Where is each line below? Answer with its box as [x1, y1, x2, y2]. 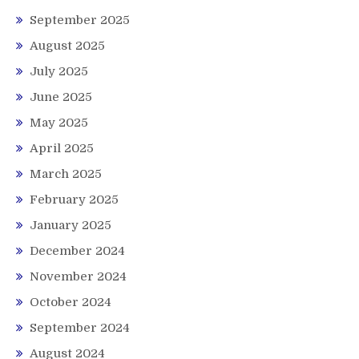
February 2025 [30, 192, 119, 208]
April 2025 [30, 141, 94, 156]
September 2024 [30, 321, 130, 336]
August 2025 [30, 38, 105, 54]
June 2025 [30, 90, 92, 105]
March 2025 [30, 167, 102, 182]
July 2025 [30, 64, 88, 79]
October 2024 [30, 295, 111, 310]
